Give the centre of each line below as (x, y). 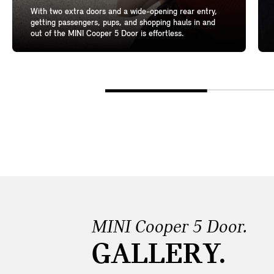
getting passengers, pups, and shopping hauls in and (123, 23)
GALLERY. (159, 256)
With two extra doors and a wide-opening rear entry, (124, 12)
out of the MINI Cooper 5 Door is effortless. (107, 34)
